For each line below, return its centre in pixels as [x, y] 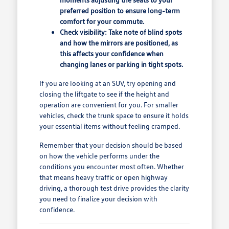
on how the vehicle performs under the [99, 156]
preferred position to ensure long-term [120, 11]
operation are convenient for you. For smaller [109, 105]
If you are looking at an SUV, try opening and [107, 83]
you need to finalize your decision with [98, 199]
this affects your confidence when [111, 54]
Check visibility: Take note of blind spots [121, 32]
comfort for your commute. [102, 21]
